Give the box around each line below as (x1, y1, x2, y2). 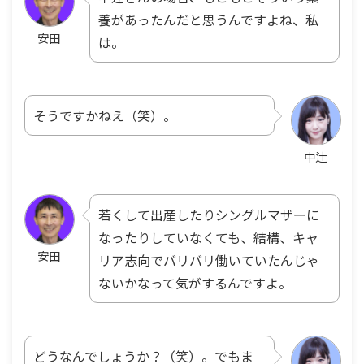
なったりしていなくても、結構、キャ (98, 227, 318, 247)
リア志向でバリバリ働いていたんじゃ (98, 249, 319, 270)
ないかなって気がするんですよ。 (98, 272, 292, 292)
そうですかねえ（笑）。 (33, 105, 176, 125)
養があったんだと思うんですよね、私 (98, 9, 318, 29)
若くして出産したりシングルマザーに (98, 204, 319, 224)
